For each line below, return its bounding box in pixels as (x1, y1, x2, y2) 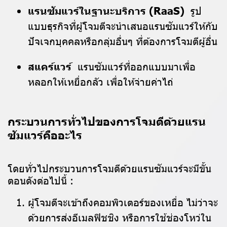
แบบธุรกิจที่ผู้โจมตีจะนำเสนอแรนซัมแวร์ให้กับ (28, 19, 218, 32)
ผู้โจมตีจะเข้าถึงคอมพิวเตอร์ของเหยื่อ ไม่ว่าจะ (28, 195, 218, 209)
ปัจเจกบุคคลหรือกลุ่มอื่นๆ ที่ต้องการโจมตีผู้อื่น (28, 34, 217, 48)
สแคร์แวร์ (28, 59, 71, 73)
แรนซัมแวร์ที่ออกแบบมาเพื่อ (71, 59, 196, 73)
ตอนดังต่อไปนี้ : (8, 173, 73, 187)
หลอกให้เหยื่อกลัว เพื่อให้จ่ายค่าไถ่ (28, 74, 173, 88)
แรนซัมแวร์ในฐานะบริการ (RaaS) (28, 4, 184, 17)
